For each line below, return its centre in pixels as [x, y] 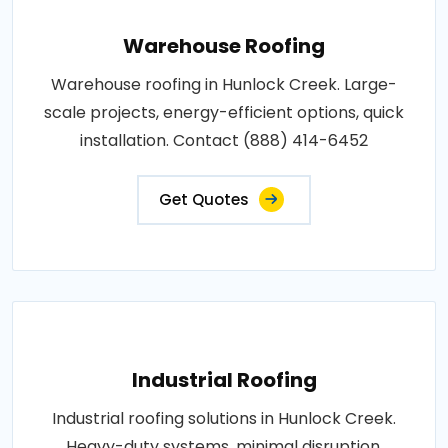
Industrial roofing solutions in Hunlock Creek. [224, 418]
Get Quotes [204, 199]
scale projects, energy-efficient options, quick [224, 112]
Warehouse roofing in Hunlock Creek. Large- [224, 84]
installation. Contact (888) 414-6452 [224, 140]
